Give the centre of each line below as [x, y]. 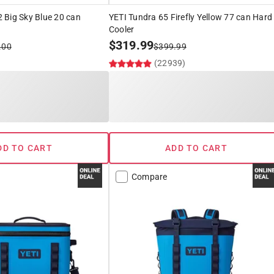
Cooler [121, 30]
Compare [149, 177]
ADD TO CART [196, 148]
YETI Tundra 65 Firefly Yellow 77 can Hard [191, 17]
